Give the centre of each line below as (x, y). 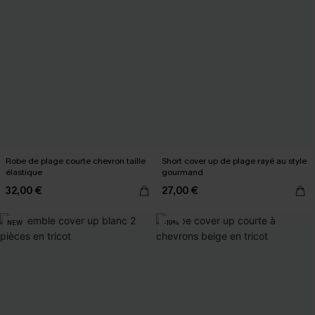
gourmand (182, 172)
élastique (24, 172)
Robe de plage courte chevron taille (76, 161)
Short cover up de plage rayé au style (234, 161)
